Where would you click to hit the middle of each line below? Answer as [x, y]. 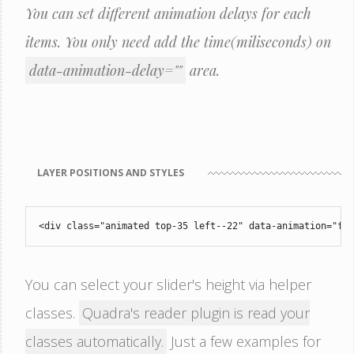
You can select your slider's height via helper [168, 284]
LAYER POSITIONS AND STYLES [111, 173]
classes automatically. [94, 341]
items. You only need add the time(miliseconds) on [178, 42]
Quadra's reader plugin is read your [196, 313]
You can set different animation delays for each [168, 13]
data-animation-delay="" [105, 70]
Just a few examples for [244, 341]
